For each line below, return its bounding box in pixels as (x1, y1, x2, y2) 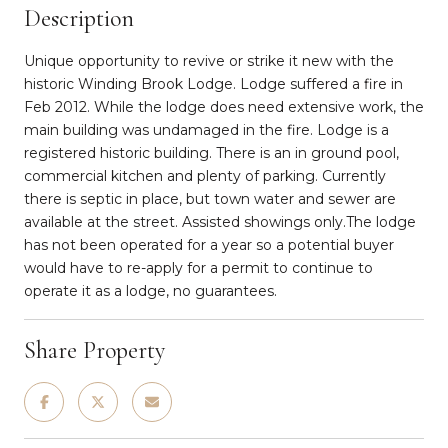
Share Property (24, 335, 165, 365)
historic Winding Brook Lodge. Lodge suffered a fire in (24, 74, 403, 93)
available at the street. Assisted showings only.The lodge (24, 212, 416, 231)
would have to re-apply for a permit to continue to (24, 258, 373, 277)
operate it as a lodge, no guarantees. (24, 281, 277, 300)
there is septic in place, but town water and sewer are (24, 189, 396, 208)
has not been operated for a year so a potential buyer (24, 235, 394, 254)
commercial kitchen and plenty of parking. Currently (24, 166, 386, 185)
